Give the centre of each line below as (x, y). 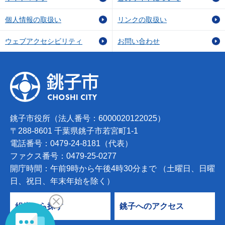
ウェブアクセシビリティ (44, 41)
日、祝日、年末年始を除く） (62, 181)
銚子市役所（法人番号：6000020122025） (88, 118)
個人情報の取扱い (33, 20)
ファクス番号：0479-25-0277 (63, 156)
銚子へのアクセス (152, 206)
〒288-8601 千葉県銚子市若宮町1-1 (74, 131)
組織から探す (39, 206)
